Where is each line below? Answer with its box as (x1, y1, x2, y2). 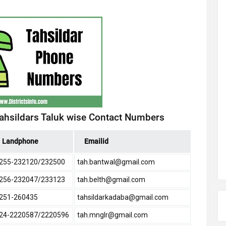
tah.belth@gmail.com (77, 176, 145, 184)
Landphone (2, 137, 38, 146)
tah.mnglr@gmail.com (77, 211, 148, 219)
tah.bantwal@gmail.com (77, 158, 155, 166)
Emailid (84, 137, 108, 146)
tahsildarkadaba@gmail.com (77, 193, 168, 202)
